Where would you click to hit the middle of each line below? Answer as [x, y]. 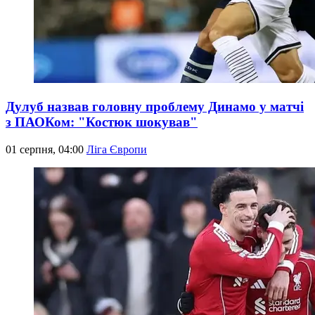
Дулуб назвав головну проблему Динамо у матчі [155, 106]
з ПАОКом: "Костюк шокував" [102, 122]
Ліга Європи [117, 149]
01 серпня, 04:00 [46, 149]
